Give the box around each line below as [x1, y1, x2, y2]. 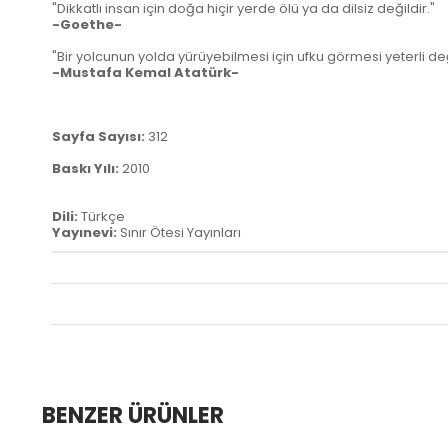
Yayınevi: [52, 223, 120, 243]
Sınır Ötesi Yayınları [120, 223, 241, 243]
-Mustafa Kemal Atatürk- [52, 63, 239, 83]
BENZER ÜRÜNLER [42, 400, 224, 432]
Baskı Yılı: [52, 159, 122, 179]
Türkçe [81, 207, 125, 227]
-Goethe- [52, 15, 122, 35]
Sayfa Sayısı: [52, 127, 148, 147]
